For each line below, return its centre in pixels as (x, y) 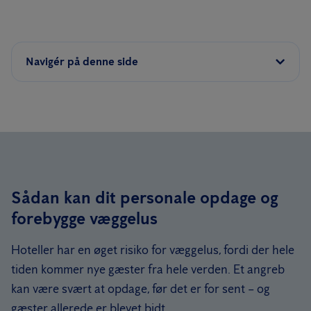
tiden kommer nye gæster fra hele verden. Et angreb (148, 269)
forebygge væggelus (84, 218)
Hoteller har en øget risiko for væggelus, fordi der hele (153, 250)
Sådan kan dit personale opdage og (145, 197)
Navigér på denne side (82, 61)
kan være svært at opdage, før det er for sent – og (141, 289)
